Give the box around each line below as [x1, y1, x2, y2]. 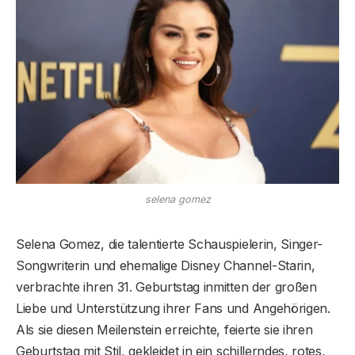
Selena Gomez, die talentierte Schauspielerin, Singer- [16, 235, 323, 252]
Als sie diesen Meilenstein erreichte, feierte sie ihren [16, 321, 313, 338]
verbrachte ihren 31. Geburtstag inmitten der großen [16, 278, 317, 295]
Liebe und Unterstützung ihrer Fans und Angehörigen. [16, 300, 330, 316]
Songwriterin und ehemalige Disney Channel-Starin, [16, 257, 315, 273]
